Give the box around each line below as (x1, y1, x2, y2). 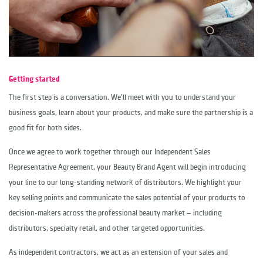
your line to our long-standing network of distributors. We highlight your (9, 178, 242, 187)
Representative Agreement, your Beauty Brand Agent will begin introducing (9, 163, 246, 171)
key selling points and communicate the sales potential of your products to (9, 194, 245, 202)
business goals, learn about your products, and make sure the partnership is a (9, 109, 253, 117)
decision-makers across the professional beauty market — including (9, 209, 222, 217)
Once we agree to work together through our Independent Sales (9, 148, 211, 156)
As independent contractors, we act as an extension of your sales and (9, 248, 228, 257)
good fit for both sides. (9, 124, 82, 132)
